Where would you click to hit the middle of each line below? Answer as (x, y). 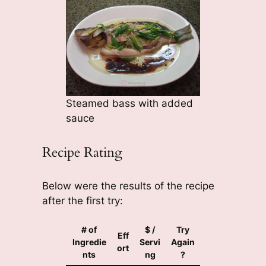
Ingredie (89, 242)
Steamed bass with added (129, 104)
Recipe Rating (82, 153)
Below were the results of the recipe (128, 186)
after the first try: (82, 200)
